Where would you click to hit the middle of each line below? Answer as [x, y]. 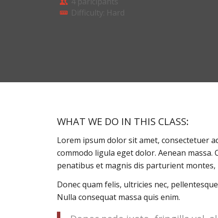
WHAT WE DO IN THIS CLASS [122, 121]
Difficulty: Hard [98, 13]
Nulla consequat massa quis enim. [119, 197]
